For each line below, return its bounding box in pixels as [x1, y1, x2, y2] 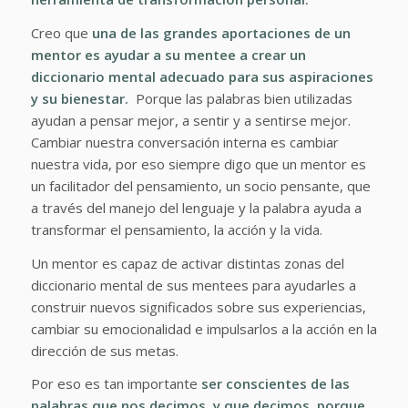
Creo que [30, 23, 92, 42]
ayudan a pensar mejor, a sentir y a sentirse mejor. [30, 110, 351, 129]
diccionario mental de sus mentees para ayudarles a [30, 275, 356, 294]
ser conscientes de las [200, 374, 350, 393]
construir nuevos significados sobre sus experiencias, [30, 297, 366, 316]
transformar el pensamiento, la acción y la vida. [30, 219, 326, 239]
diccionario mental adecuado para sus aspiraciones [30, 66, 373, 86]
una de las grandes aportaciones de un [91, 23, 351, 42]
